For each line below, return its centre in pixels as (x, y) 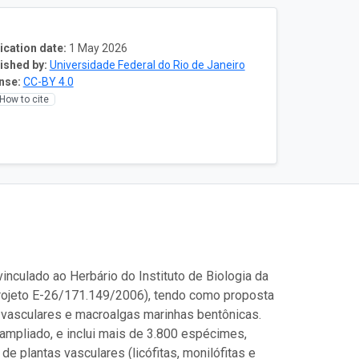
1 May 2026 (98, 48)
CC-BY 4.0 (48, 81)
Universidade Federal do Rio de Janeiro (147, 65)
